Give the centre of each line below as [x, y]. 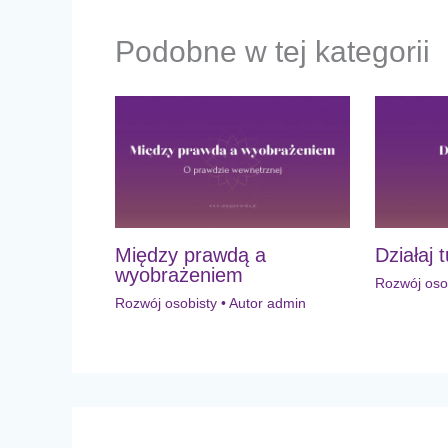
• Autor [239, 302]
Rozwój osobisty [165, 302]
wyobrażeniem [178, 274]
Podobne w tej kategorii [272, 51]
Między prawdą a [190, 254]
